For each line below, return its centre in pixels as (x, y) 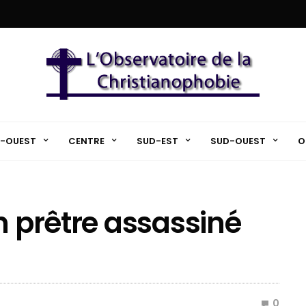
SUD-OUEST (238, 141)
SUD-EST (157, 141)
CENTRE (86, 141)
